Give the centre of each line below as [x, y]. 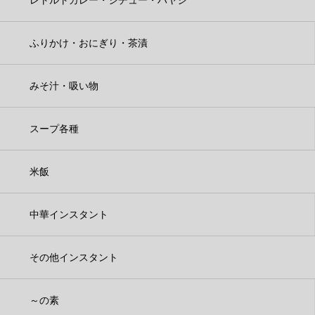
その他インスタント [74, 257]
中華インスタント [69, 214]
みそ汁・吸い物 [64, 85]
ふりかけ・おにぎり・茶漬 [89, 43]
